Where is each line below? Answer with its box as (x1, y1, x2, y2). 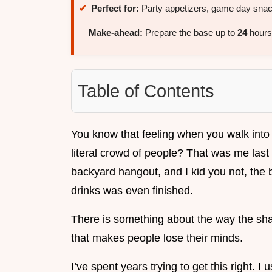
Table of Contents (78, 81, 214, 101)
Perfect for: (91, 3, 139, 14)
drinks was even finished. (71, 185, 193, 197)
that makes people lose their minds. (71, 232, 243, 245)
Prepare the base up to (143, 27, 237, 38)
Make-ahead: (89, 27, 143, 38)
